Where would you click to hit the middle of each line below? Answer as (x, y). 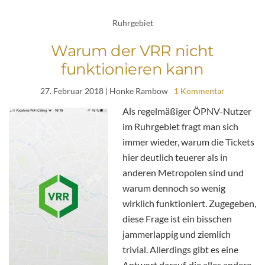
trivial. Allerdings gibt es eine (180, 249)
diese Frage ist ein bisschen (177, 218)
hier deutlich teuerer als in (175, 157)
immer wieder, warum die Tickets (188, 141)
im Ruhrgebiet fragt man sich (180, 126)
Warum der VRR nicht (132, 51)
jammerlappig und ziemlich (177, 234)
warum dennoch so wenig (174, 188)
